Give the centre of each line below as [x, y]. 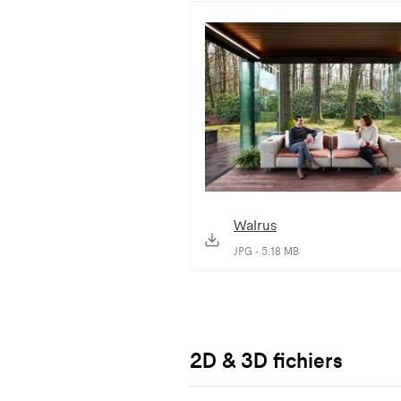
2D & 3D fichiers [266, 360]
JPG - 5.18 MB [266, 251]
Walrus [255, 225]
